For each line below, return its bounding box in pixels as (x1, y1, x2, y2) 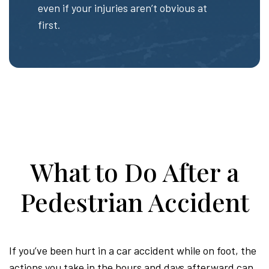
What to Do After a (30, 154, 239, 189)
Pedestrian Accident (20, 184, 249, 219)
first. (38, 17, 61, 31)
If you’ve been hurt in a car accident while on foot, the (9, 243, 256, 257)
